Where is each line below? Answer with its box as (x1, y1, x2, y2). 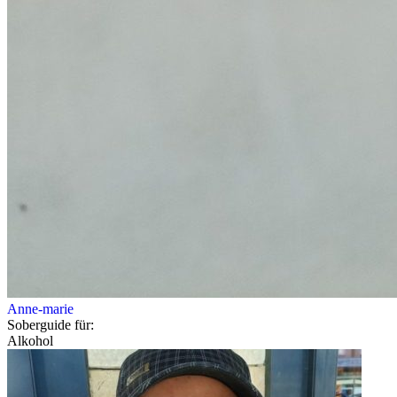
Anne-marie (7, 301, 74, 317)
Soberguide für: (7, 317, 94, 333)
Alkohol (7, 333, 53, 349)
